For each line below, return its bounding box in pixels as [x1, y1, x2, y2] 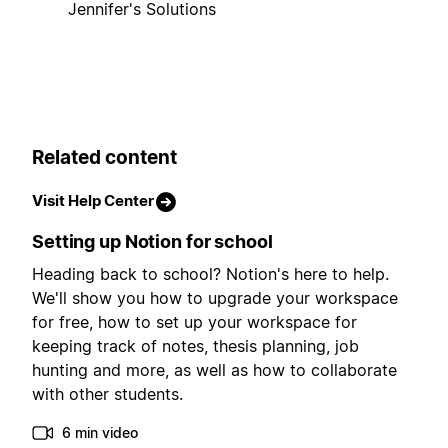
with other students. [32, 383, 183, 404]
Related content [32, 146, 177, 170]
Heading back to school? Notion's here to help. [32, 263, 389, 284]
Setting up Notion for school [32, 230, 273, 252]
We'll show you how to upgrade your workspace [32, 287, 398, 308]
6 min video [62, 423, 138, 441]
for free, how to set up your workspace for [32, 311, 357, 332]
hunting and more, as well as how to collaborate [32, 359, 397, 380]
